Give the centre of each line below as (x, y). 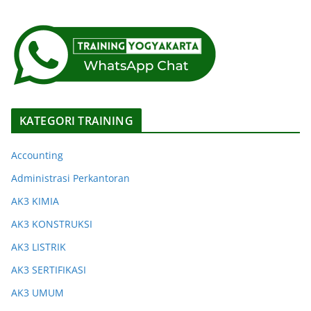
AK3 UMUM (37, 293)
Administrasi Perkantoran (70, 178)
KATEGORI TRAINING (76, 121)
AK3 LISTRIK (39, 247)
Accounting (37, 155)
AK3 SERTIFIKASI (49, 270)
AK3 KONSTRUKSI (52, 224)
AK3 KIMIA (35, 201)
